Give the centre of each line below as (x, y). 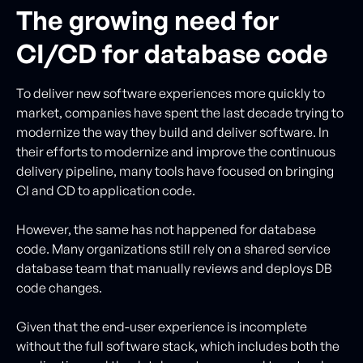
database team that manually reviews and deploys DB (174, 268)
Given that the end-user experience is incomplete (162, 326)
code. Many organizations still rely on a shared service (173, 248)
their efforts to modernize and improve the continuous (176, 151)
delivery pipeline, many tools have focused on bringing (175, 171)
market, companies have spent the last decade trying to (180, 112)
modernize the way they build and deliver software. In (173, 132)
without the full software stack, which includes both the (178, 346)
